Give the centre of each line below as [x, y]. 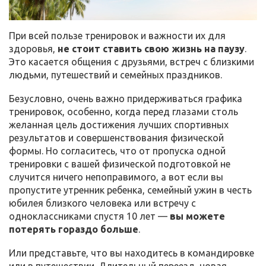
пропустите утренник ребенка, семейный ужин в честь [130, 190]
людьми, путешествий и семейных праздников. [115, 75]
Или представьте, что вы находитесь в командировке [132, 253]
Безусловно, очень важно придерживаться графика [126, 98]
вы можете [197, 216]
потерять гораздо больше [74, 229]
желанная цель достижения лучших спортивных [119, 124]
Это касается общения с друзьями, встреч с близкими [132, 61]
